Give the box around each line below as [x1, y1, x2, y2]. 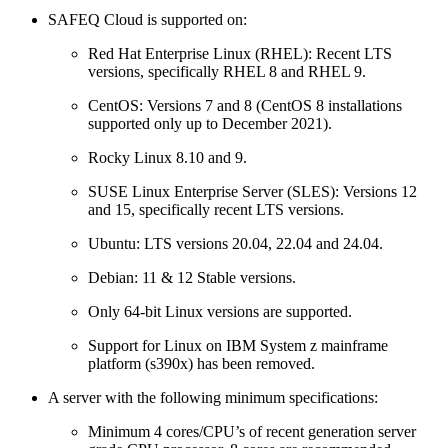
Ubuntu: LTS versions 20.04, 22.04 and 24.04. [88, 234, 383, 252]
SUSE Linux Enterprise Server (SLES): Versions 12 [88, 182, 417, 200]
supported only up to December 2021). [88, 114, 332, 132]
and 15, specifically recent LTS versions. [88, 200, 344, 218]
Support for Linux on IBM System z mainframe [88, 336, 388, 354]
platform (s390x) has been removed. [88, 354, 315, 372]
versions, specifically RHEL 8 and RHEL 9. [88, 62, 366, 80]
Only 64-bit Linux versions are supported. [88, 302, 352, 320]
